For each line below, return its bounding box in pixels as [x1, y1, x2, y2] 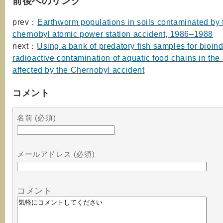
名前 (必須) [17, 113, 56, 122]
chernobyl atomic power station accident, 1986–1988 [12, 29, 214, 39]
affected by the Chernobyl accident [12, 65, 145, 75]
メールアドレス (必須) [17, 150, 95, 159]
